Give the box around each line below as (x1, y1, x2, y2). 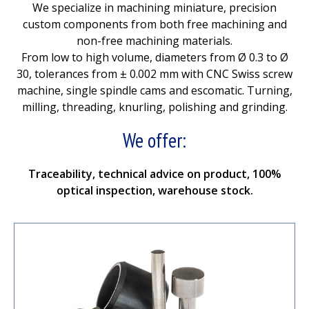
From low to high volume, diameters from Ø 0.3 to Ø (21, 50, 288, 66)
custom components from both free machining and (22, 17, 287, 32)
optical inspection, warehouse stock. (56, 182, 253, 198)
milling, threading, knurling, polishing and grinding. (21, 99, 288, 115)
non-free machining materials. (77, 33, 232, 49)
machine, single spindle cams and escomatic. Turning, (17, 83, 292, 99)
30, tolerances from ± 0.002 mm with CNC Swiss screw (17, 66, 292, 82)
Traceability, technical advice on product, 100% (28, 166, 281, 181)
